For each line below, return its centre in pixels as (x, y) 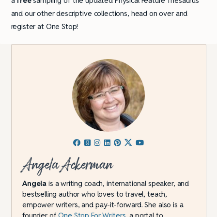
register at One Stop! (45, 27)
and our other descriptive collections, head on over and (99, 14)
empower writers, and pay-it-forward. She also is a (103, 205)
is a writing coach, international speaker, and (118, 184)
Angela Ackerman (68, 165)
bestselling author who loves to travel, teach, (95, 194)
